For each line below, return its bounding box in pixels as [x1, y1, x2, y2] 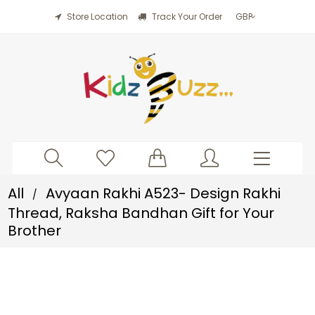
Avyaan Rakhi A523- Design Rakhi [46, 184, 281, 203]
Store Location [66, 11, 128, 22]
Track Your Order [149, 11, 222, 22]
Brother [8, 221, 62, 240]
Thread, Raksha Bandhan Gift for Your [8, 203, 275, 223]
